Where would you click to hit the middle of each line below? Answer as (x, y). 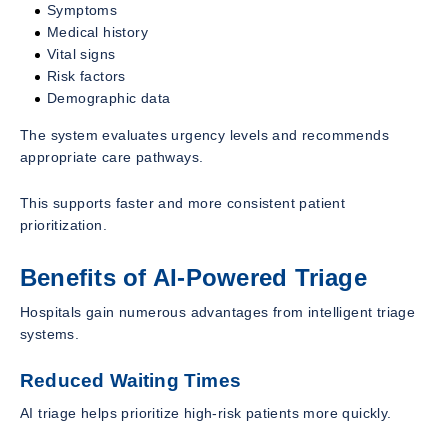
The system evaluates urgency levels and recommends (204, 135)
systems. (50, 333)
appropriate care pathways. (112, 157)
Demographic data (109, 98)
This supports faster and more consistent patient (183, 203)
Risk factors (86, 76)
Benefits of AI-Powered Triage (193, 278)
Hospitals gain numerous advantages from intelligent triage (218, 311)
